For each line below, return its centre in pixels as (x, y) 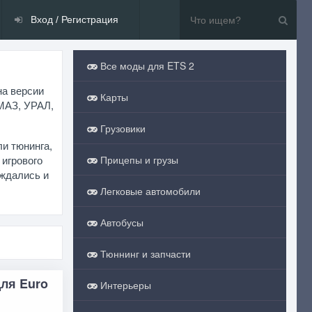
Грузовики (121, 128)
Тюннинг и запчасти (144, 253)
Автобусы (120, 222)
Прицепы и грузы (138, 159)
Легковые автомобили (149, 191)
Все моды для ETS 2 (146, 65)
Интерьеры (124, 285)
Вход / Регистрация (73, 19)
